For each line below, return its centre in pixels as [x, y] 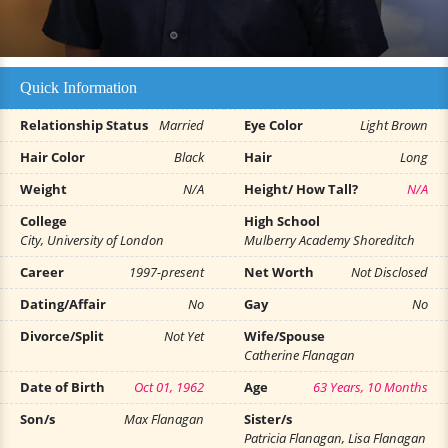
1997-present [166, 272]
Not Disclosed [389, 272]
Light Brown [394, 125]
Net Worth [279, 272]
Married [181, 125]
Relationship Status [84, 125]
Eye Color [273, 125]
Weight [43, 189]
